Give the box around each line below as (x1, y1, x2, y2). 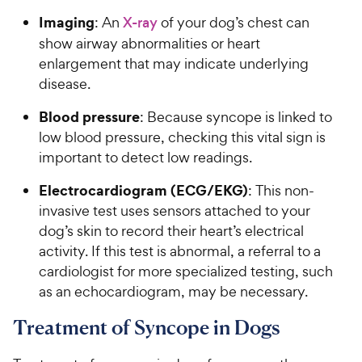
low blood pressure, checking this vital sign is (39, 127, 326, 146)
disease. (39, 74, 97, 93)
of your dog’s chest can (158, 12, 309, 32)
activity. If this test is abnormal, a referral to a (39, 241, 321, 260)
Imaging (39, 11, 95, 32)
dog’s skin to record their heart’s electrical (39, 221, 304, 240)
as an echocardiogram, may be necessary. (39, 281, 314, 301)
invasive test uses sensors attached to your (39, 200, 310, 220)
